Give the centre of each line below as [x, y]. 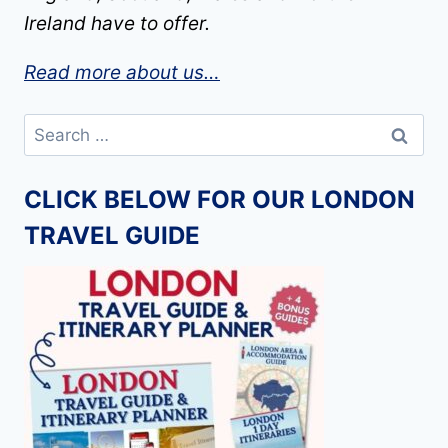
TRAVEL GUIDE [112, 235]
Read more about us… [122, 73]
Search [51, 129]
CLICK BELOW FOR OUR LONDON [219, 199]
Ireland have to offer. [117, 24]
